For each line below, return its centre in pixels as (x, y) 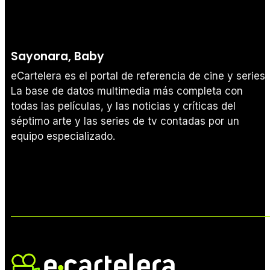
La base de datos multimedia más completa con (127, 91)
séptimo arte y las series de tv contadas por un (125, 121)
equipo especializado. (63, 136)
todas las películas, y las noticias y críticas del (123, 106)
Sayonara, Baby (58, 56)
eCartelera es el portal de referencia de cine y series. (139, 76)
